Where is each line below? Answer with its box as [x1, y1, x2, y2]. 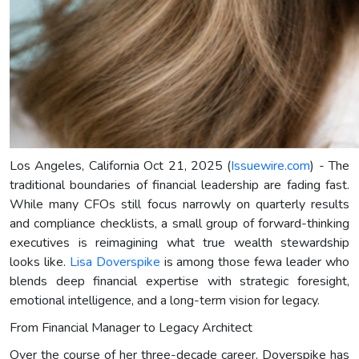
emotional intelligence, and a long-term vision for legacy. [10, 291, 320, 309]
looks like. [10, 252, 70, 271]
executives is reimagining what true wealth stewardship [10, 233, 349, 252]
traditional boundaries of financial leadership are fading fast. [10, 175, 349, 194]
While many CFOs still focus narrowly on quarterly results [10, 195, 349, 213]
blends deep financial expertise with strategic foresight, [10, 272, 349, 290]
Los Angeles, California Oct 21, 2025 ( [10, 156, 232, 175]
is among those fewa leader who [159, 252, 350, 271]
